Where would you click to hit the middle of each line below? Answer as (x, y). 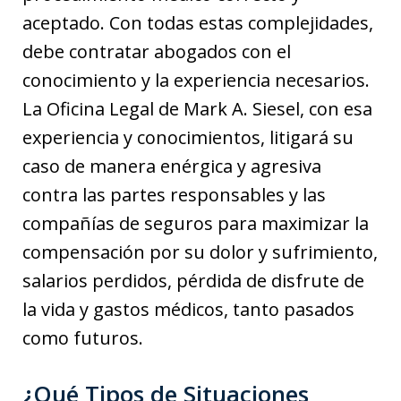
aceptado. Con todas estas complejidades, (198, 22)
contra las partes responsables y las (174, 194)
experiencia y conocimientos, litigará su (188, 137)
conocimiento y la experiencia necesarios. (196, 80)
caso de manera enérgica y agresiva (172, 166)
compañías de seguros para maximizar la (196, 223)
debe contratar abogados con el (157, 51)
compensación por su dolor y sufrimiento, (200, 252)
